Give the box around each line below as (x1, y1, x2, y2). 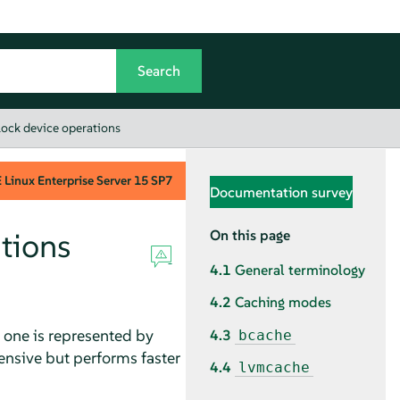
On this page (210, 226, 290, 244)
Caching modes (235, 293, 331, 312)
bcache (238, 326, 292, 344)
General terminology (235, 261, 365, 280)
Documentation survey (210, 182, 353, 201)
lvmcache (238, 359, 310, 377)
